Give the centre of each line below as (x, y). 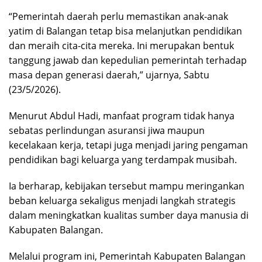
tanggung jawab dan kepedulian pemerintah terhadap (128, 60)
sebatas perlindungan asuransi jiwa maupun (107, 130)
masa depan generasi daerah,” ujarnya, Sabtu (109, 75)
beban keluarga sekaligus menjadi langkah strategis (122, 200)
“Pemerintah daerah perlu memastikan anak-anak (118, 16)
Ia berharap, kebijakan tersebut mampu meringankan (127, 186)
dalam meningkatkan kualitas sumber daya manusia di (129, 215)
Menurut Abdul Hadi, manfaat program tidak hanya (122, 116)
